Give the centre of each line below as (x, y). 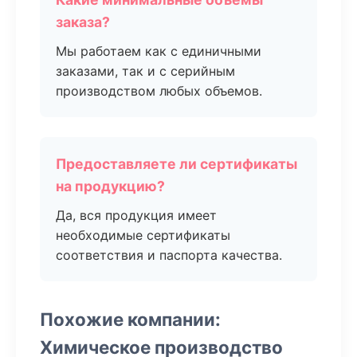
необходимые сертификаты (143, 235)
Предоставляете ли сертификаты (177, 164)
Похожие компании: (130, 319)
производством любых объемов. (159, 91)
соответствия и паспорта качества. (169, 255)
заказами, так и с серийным (145, 71)
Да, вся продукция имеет (136, 215)
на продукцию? (110, 186)
